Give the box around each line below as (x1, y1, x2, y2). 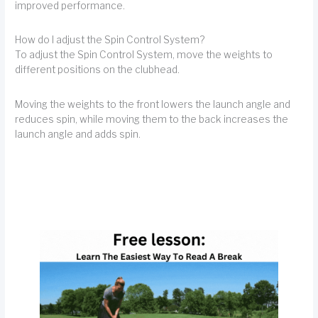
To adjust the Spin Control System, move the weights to (15, 49, 273, 61)
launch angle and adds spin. (15, 128, 141, 140)
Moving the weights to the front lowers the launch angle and (15, 98, 291, 110)
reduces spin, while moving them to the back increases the (15, 113, 289, 125)
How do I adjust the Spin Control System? (15, 34, 205, 46)
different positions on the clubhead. (15, 64, 180, 76)
